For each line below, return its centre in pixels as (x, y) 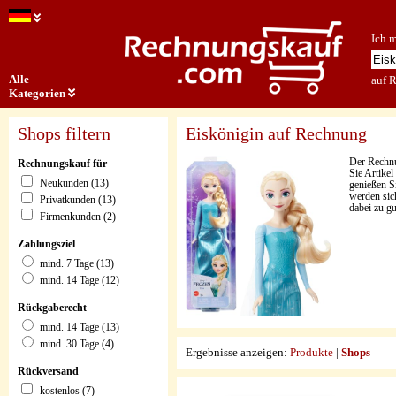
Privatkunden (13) (78, 201)
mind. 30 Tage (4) (77, 345)
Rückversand (48, 371)
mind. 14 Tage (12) (80, 281)
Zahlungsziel (46, 244)
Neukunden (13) (74, 184)
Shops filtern (64, 134)
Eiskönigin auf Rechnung (276, 134)
